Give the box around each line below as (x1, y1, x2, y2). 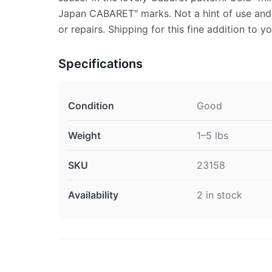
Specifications (58, 56, 143, 72)
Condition (68, 100, 114, 112)
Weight (68, 129, 101, 142)
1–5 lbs (197, 129, 228, 142)
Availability (68, 189, 118, 202)
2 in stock (197, 189, 242, 202)
